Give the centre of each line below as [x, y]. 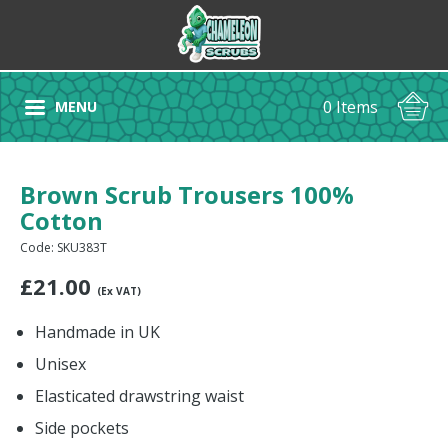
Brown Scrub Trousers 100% [187, 194]
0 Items [350, 107]
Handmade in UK [97, 332]
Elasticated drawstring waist [139, 396]
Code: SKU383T [63, 247]
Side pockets [82, 428]
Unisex [62, 364]
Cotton [61, 220]
